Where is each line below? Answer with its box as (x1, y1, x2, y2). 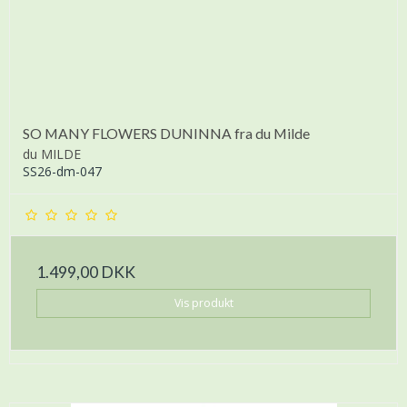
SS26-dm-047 (23, 162, 102, 180)
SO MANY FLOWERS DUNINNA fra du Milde (23, 124, 310, 142)
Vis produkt (174, 294, 233, 311)
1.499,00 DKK (36, 262, 135, 282)
